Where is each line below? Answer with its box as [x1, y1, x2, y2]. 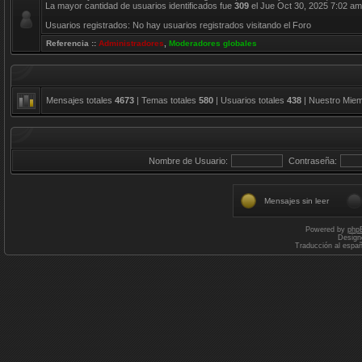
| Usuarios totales [213, 95, 287, 105]
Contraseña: [288, 156, 337, 166]
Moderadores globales [169, 39, 257, 48]
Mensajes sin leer [264, 196, 329, 205]
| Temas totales [134, 95, 199, 105]
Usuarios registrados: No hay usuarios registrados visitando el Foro [45, 20, 311, 30]
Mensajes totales [46, 95, 115, 105]
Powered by [305, 225, 347, 234]
